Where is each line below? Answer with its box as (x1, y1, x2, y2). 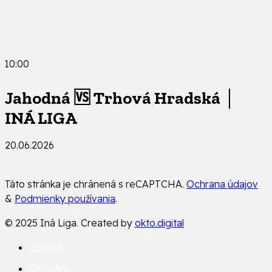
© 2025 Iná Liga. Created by (5, 217, 135, 229)
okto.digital (135, 217, 184, 229)
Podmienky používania (15, 192, 115, 205)
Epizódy (29, 241, 66, 254)
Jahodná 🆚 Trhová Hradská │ (5, 87, 236, 108)
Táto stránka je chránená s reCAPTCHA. (5, 178, 186, 191)
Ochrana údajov (186, 178, 258, 191)
